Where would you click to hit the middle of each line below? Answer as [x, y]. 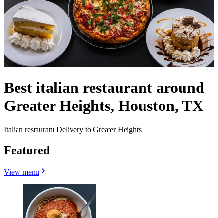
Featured [27, 150]
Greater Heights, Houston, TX [104, 106]
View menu [22, 172]
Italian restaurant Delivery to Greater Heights [73, 129]
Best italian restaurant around [104, 88]
